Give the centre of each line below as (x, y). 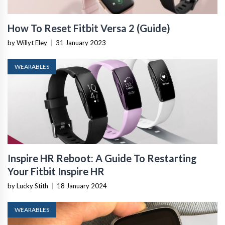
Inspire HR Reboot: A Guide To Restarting (102, 158)
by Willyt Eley (27, 42)
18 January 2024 (82, 186)
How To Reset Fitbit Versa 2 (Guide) (89, 28)
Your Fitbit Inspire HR (56, 171)
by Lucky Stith (28, 186)
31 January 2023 (81, 42)
